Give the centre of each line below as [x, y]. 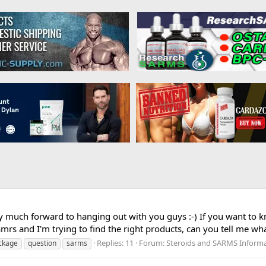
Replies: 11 [115, 243]
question [42, 243]
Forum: [153, 243]
